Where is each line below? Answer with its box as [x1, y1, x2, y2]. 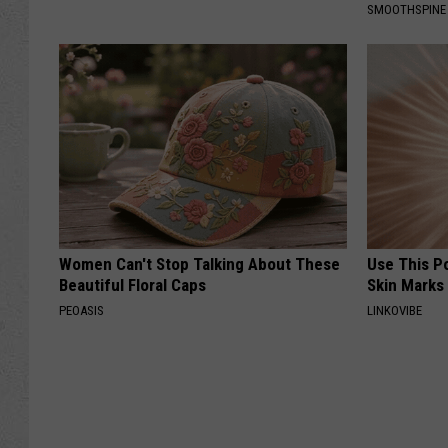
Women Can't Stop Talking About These [59, 254, 340, 275]
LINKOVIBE [367, 303, 423, 319]
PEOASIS [59, 303, 104, 319]
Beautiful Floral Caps [59, 275, 206, 296]
